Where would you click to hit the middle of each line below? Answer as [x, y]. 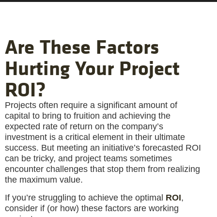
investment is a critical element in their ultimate [95, 137]
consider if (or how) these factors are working [92, 208]
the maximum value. [44, 180]
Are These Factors [82, 46]
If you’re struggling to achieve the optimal [85, 197]
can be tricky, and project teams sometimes [88, 159]
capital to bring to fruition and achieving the [88, 116]
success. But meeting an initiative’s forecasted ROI [103, 148]
